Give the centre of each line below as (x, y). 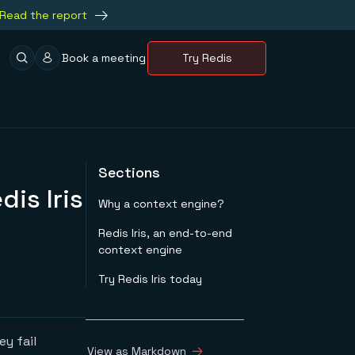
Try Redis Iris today (150, 279)
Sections (129, 172)
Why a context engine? (161, 204)
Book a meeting (104, 57)
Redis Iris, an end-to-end (165, 233)
